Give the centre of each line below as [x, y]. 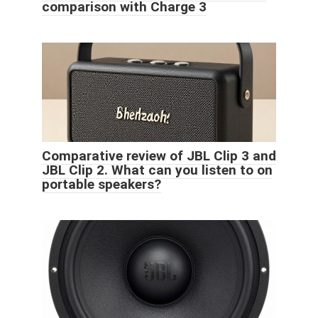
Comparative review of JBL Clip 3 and [159, 155]
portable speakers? [102, 184]
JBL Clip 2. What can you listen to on [157, 170]
